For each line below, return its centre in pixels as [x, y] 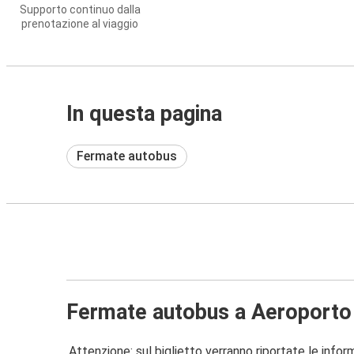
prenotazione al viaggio [80, 24]
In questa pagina [144, 114]
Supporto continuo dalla [80, 9]
